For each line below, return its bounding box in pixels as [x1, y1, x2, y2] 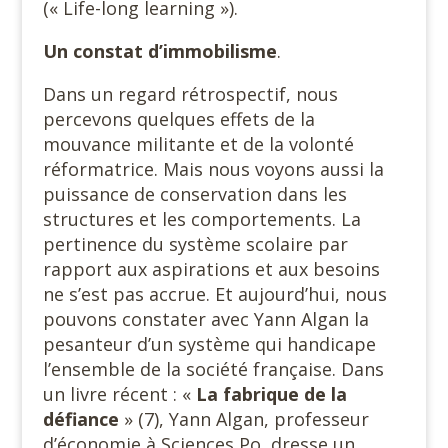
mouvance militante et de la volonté [42, 132, 354, 156]
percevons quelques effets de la [42, 107, 315, 131]
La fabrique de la [195, 382, 347, 406]
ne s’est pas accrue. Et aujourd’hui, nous [42, 282, 387, 306]
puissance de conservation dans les [42, 182, 347, 206]
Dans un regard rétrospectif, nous [42, 82, 338, 106]
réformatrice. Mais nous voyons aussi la [42, 157, 384, 181]
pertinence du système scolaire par [42, 232, 348, 256]
